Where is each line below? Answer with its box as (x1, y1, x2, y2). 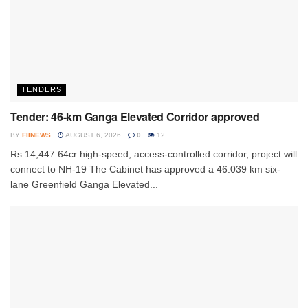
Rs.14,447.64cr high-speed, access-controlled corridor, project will (10, 148, 297, 159)
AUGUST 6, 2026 (64, 131, 121, 139)
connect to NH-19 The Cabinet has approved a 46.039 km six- (10, 163, 280, 175)
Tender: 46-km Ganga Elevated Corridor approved (10, 108, 260, 124)
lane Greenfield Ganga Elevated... (10, 178, 158, 190)
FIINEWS (22, 131, 51, 139)
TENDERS (21, 85, 62, 93)
